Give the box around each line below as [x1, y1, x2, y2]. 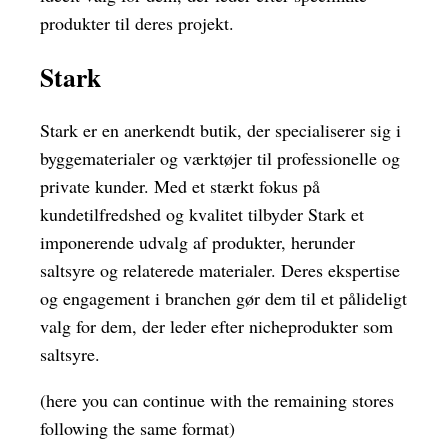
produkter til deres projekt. [40, 11, 234, 36]
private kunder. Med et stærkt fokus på [40, 174, 320, 199]
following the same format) [40, 416, 235, 441]
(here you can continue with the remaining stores [40, 388, 394, 413]
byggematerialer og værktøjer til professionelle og [40, 146, 400, 171]
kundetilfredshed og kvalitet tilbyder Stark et [40, 202, 364, 227]
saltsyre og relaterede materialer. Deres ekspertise [40, 258, 400, 283]
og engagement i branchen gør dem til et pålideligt [40, 286, 407, 311]
